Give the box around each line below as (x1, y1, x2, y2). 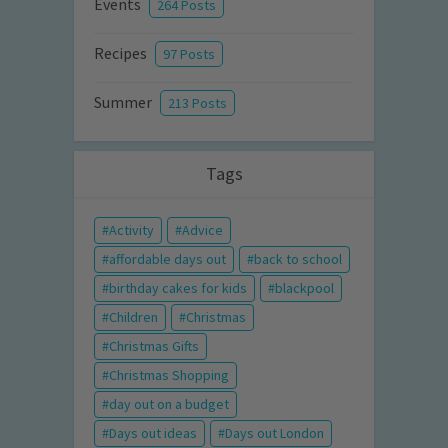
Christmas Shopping (109, 366, 229, 385)
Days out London (225, 424, 324, 443)
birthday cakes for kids (109, 279, 247, 298)
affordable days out (109, 250, 226, 269)
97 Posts (163, 45, 215, 64)
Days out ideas (109, 424, 197, 443)
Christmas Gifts (109, 337, 199, 356)
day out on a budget (109, 395, 229, 414)
